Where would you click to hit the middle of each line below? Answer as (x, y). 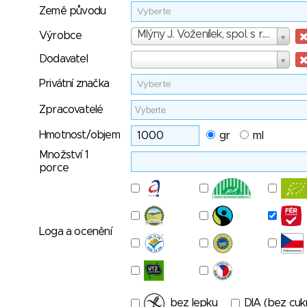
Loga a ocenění (75, 232)
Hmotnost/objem (79, 135)
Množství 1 (64, 155)
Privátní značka (74, 84)
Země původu (73, 11)
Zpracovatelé (71, 110)
